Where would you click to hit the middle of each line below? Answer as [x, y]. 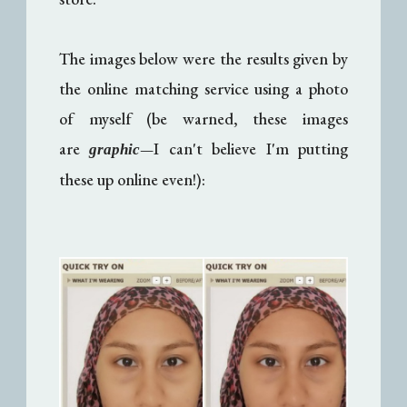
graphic [115, 149]
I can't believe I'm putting [251, 148]
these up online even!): [133, 179]
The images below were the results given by [203, 58]
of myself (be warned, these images [203, 118]
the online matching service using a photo [203, 88]
